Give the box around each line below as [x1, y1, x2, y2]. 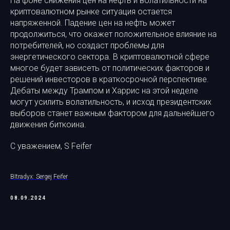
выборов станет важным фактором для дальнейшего [10, 108, 215, 118]
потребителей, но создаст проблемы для [10, 41, 164, 50]
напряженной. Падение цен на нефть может [10, 18, 175, 28]
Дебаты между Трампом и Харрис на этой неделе [10, 86, 198, 95]
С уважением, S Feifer [10, 141, 92, 151]
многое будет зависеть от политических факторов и [10, 63, 209, 73]
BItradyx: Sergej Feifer [10, 173, 68, 180]
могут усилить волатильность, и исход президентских [10, 97, 212, 107]
